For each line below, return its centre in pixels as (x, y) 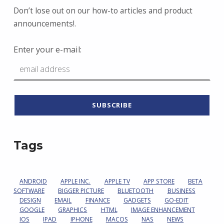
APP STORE (159, 181)
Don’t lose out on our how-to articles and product (103, 10)
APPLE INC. (76, 181)
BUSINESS (181, 191)
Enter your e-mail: (47, 50)
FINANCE (97, 200)
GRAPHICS (73, 210)
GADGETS (137, 200)
